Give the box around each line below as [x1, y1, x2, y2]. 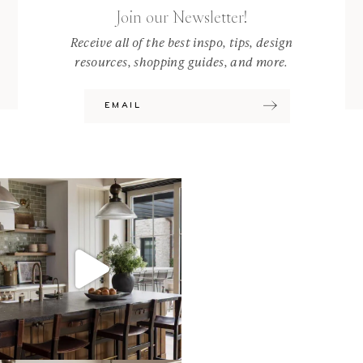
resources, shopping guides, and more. [75, 53, 288, 71]
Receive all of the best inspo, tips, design [70, 33, 293, 52]
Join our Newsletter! [116, 6, 247, 28]
